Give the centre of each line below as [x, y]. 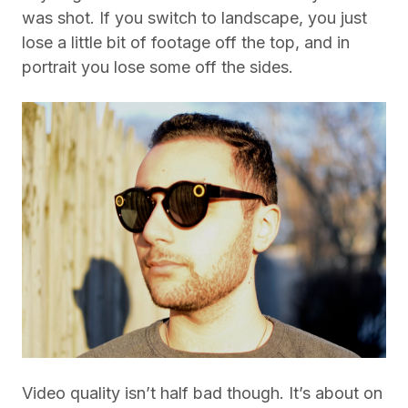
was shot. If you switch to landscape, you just [194, 18]
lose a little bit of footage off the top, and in [186, 42]
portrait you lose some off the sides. [158, 67]
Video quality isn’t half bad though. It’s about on [202, 393]
